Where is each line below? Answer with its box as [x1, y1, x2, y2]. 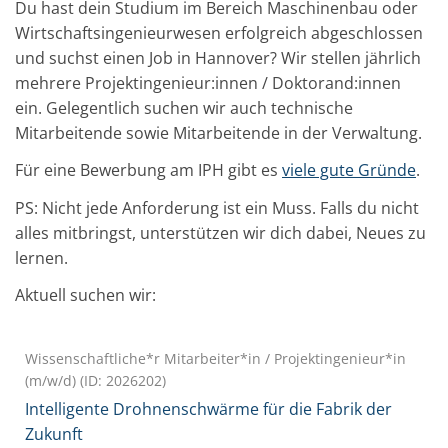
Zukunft [25, 423, 83, 446]
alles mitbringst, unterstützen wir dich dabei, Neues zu [15, 221, 426, 244]
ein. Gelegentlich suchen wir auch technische [15, 96, 353, 119]
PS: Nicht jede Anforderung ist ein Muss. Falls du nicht [15, 196, 419, 219]
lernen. [15, 246, 68, 269]
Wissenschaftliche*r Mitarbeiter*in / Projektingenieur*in [25, 349, 406, 369]
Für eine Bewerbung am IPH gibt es [15, 159, 282, 182]
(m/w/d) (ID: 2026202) [25, 371, 166, 391]
